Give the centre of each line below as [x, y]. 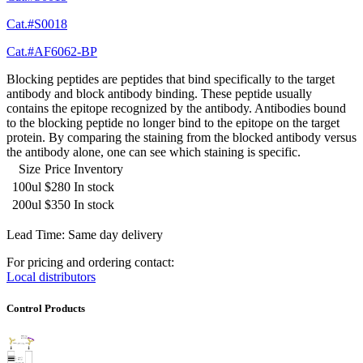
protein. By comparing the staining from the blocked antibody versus [181, 138]
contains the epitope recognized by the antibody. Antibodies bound [176, 109]
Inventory [98, 169]
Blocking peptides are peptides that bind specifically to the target [171, 79]
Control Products [46, 309]
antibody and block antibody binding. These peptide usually [159, 94]
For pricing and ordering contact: [90, 263]
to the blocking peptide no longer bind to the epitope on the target [173, 123]
